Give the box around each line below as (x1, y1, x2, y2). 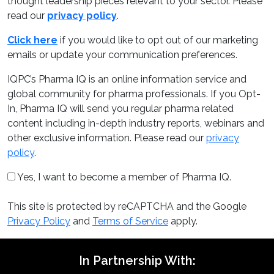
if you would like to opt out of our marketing (57, 34, 258, 46)
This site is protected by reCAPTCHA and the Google (7, 200, 246, 212)
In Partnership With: (78, 253, 196, 268)
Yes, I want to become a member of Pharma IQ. (15, 171, 231, 183)
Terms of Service (92, 215, 168, 227)
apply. (168, 215, 198, 227)
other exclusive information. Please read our (7, 131, 206, 144)
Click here (7, 34, 57, 46)
